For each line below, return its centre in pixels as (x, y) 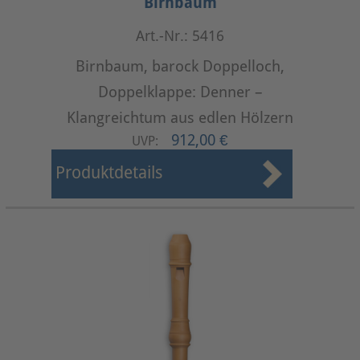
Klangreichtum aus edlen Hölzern (180, 118)
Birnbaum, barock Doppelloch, (180, 66)
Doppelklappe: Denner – (180, 92)
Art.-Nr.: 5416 (180, 36)
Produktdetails (109, 173)
